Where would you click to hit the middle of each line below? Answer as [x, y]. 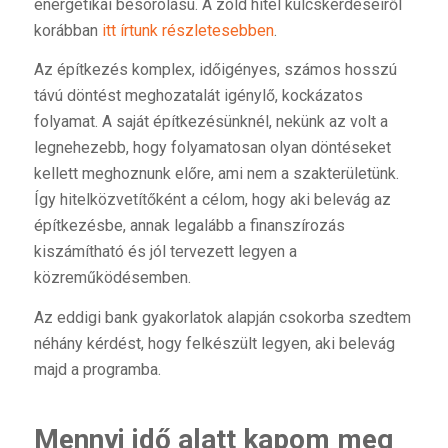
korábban [67, 30]
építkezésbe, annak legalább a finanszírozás [189, 226]
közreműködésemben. [112, 278]
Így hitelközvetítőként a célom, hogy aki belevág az [212, 200]
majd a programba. [97, 369]
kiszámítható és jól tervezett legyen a [165, 252]
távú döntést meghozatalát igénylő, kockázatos [198, 96]
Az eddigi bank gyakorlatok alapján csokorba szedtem [222, 317]
